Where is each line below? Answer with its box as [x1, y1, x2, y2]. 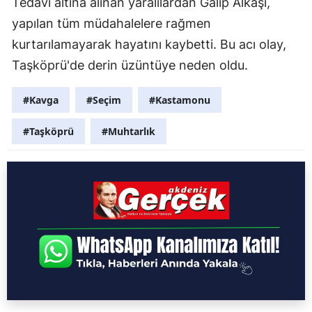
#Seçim [86, 93, 121, 107]
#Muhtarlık [102, 124, 155, 138]
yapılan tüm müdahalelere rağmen [12, 15, 211, 31]
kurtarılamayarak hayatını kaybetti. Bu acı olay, [12, 36, 286, 52]
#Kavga [23, 93, 58, 107]
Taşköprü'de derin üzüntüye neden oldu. [12, 57, 248, 72]
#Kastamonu [149, 93, 210, 107]
